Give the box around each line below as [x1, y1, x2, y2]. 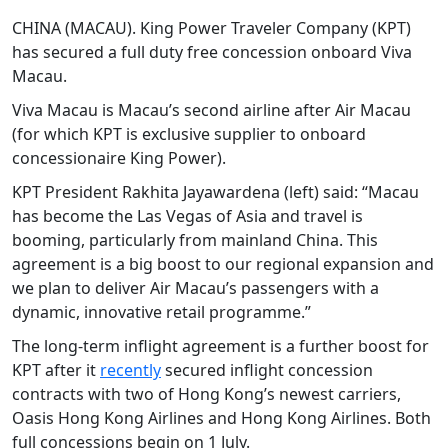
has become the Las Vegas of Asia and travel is [12, 204, 363, 227]
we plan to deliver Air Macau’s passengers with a [12, 276, 379, 299]
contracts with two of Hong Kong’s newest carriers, [12, 382, 401, 405]
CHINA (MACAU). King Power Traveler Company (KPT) [12, 16, 411, 39]
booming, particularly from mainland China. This [12, 228, 378, 251]
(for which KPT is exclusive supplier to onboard [12, 122, 366, 145]
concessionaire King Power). [12, 146, 226, 169]
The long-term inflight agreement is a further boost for [12, 334, 429, 357]
